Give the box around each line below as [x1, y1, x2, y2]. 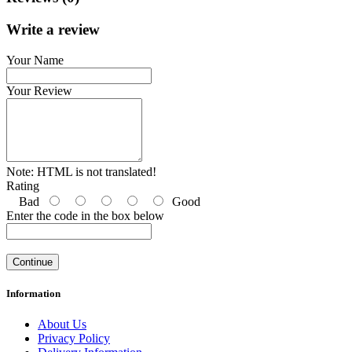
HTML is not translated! [34, 164, 156, 178]
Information [6, 288, 60, 300]
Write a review [6, 21, 100, 38]
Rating [6, 178, 39, 192]
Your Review [6, 83, 72, 97]
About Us [38, 317, 86, 332]
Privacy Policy [38, 332, 110, 346]
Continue [13, 255, 53, 268]
